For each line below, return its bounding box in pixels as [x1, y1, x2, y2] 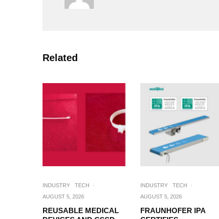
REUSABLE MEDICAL [43, 206, 119, 215]
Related [43, 52, 78, 63]
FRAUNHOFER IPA [140, 206, 205, 215]
